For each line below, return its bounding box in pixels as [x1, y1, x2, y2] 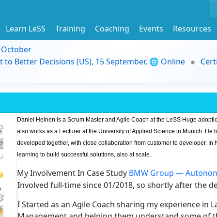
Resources [173, 23, 211, 34]
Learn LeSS [6, 23, 46, 34]
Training [55, 23, 85, 34]
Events [139, 23, 163, 34]
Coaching [95, 23, 129, 34]
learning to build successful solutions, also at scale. [17, 151, 151, 158]
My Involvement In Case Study [17, 168, 129, 178]
